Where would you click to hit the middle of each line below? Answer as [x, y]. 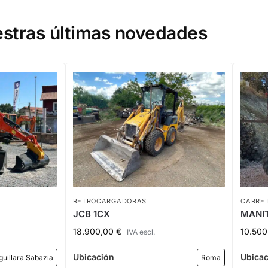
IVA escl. [141, 232]
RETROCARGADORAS [110, 201]
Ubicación [93, 257]
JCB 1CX [91, 214]
